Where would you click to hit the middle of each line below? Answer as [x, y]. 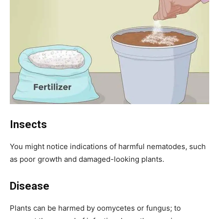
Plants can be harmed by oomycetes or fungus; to [95, 208]
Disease [30, 186]
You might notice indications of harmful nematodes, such [108, 146]
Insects [28, 124]
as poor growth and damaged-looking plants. [87, 159]
